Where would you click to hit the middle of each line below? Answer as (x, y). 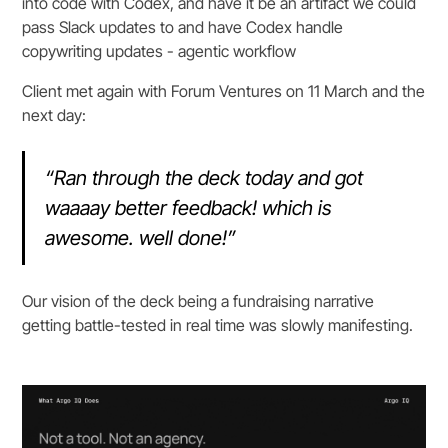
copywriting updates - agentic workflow (159, 50)
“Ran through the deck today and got (204, 177)
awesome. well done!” (141, 237)
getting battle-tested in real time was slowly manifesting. (218, 324)
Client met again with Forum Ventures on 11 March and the (224, 90)
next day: (54, 114)
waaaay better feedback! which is (189, 207)
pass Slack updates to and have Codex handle (183, 26)
